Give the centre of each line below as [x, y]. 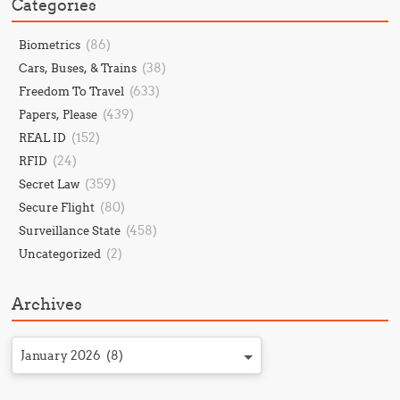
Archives [47, 304]
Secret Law [50, 184]
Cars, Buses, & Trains [78, 68]
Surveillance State [70, 230]
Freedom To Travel [72, 91]
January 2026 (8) [72, 355]
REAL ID [43, 137]
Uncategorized [60, 254]
